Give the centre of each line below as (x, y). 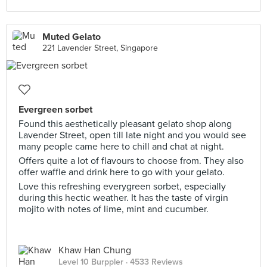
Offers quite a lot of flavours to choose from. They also (131, 161)
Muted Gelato (72, 37)
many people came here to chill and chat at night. (121, 147)
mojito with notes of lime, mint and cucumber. (114, 209)
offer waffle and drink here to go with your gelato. (122, 172)
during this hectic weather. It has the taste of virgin (123, 198)
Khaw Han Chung (95, 250)
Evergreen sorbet (55, 110)
